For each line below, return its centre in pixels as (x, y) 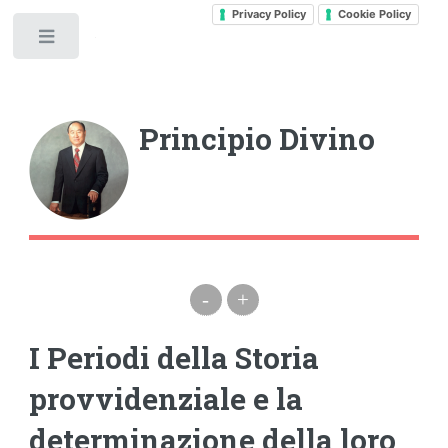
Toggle (116, 41)
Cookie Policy (374, 13)
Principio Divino (257, 138)
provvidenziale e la (166, 399)
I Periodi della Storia (174, 358)
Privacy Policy (268, 13)
